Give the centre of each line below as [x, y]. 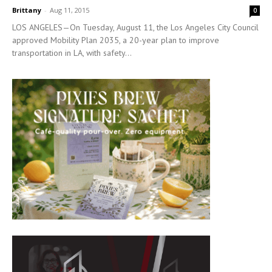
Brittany [27, 10]
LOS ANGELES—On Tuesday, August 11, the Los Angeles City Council [135, 27]
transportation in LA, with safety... [72, 53]
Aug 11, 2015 [70, 10]
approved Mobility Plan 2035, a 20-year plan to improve [116, 40]
